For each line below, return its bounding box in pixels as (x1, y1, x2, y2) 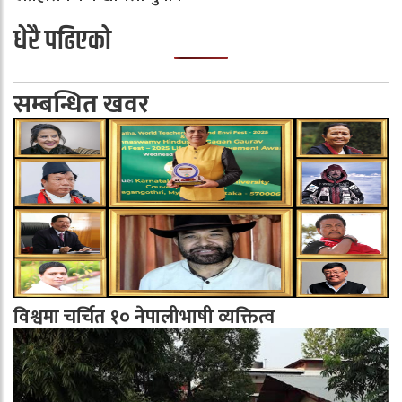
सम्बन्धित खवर (13, 83, 149, 126)
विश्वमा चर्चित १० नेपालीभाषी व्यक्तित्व (13, 301, 275, 333)
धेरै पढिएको (13, 21, 111, 63)
